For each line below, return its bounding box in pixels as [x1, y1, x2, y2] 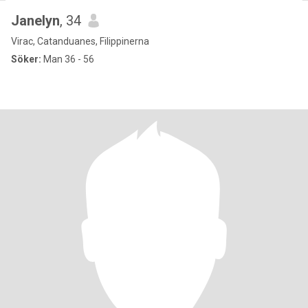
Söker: [11, 54, 41, 65]
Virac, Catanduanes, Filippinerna [11, 36, 149, 47]
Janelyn [11, 12, 60, 29]
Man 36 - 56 [41, 54, 94, 65]
